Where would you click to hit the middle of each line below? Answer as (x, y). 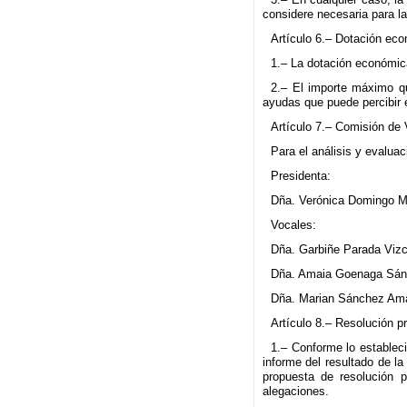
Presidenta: (301, 176)
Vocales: (294, 225)
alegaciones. (295, 392)
